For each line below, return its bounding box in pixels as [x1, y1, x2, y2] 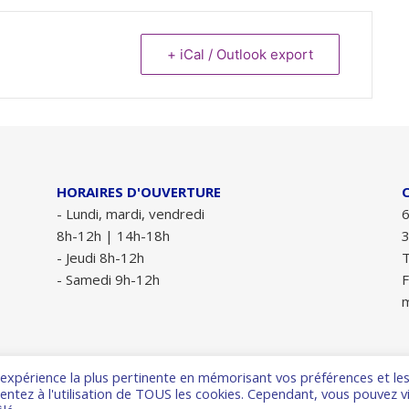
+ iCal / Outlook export [167, 46, 313, 64]
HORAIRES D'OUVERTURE [57, 183, 221, 202]
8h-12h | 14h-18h [57, 226, 170, 246]
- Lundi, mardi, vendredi [57, 204, 204, 224]
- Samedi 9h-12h [57, 270, 160, 289]
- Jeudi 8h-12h [57, 248, 144, 267]
